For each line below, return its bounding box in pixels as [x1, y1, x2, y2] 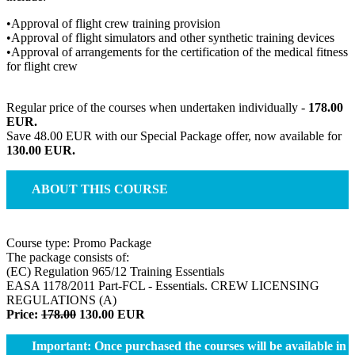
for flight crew [6, 59, 78, 73]
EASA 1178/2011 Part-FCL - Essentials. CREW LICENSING [6, 278, 319, 292]
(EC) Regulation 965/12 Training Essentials [6, 264, 224, 278]
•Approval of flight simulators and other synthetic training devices [6, 30, 334, 44]
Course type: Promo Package [6, 235, 151, 250]
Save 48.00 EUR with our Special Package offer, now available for [6, 128, 342, 143]
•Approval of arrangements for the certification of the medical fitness [6, 44, 348, 59]
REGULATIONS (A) [6, 292, 116, 307]
